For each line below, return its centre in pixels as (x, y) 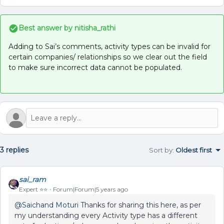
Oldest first (194, 150)
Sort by (161, 150)
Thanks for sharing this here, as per (140, 205)
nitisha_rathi (94, 28)
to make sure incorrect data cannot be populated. (95, 67)
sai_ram (32, 179)
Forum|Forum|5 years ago (90, 189)
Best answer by (45, 28)
